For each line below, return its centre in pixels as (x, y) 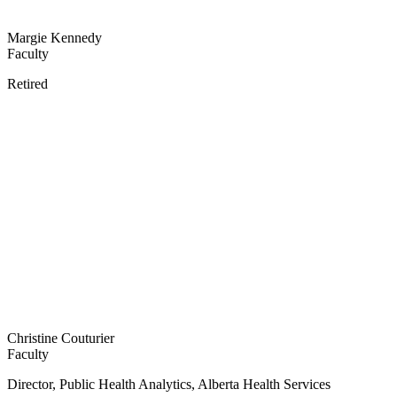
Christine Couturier (61, 339)
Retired (27, 84)
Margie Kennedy (54, 38)
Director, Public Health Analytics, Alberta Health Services (169, 385)
